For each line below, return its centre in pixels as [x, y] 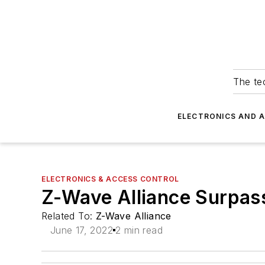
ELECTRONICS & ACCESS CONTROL [110, 179]
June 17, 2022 [81, 230]
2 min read [139, 230]
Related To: [69, 216]
